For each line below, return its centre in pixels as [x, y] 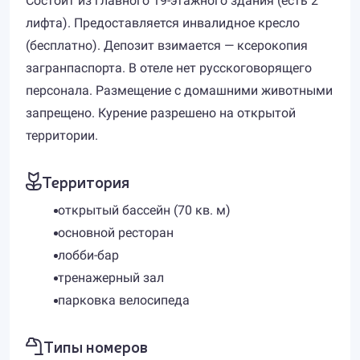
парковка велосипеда [124, 300]
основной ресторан [116, 233]
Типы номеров [96, 346]
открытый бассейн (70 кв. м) [144, 210]
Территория [86, 181]
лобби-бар [88, 255]
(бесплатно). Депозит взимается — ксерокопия [167, 45]
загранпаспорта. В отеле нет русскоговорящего [169, 68]
